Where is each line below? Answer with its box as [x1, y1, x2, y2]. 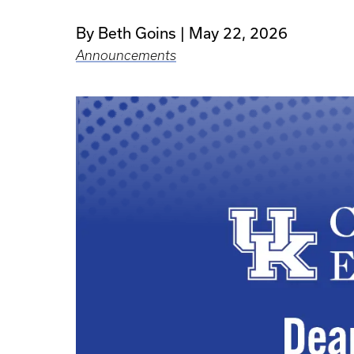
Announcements [76, 48, 176, 62]
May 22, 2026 [189, 24, 288, 42]
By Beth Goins [76, 24, 176, 42]
